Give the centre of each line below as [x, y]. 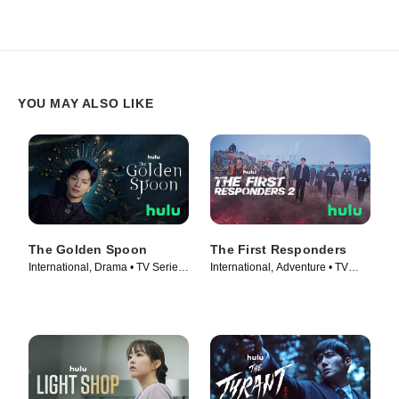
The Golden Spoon [88, 250]
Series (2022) [243, 283]
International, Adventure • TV [279, 268]
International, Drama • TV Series [106, 268]
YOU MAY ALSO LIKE [86, 103]
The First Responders [278, 250]
